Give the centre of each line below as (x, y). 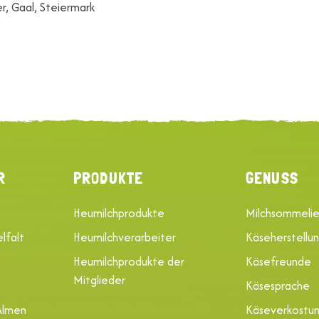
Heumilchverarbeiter (125, 237)
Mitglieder (100, 279)
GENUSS (272, 177)
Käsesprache (277, 285)
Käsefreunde (278, 261)
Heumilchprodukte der (129, 261)
